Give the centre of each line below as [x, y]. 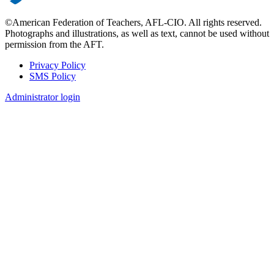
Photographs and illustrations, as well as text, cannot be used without [137, 33]
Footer [26, 80]
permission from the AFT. [54, 44]
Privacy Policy [57, 65]
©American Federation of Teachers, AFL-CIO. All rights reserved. [133, 22]
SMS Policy [53, 76]
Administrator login [43, 97]
